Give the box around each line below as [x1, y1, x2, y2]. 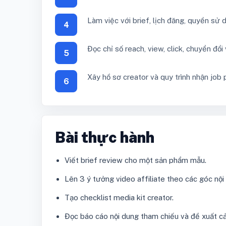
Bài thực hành [55, 128, 154, 147]
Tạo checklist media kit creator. [65, 193, 174, 202]
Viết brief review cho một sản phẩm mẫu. [65, 156, 206, 165]
